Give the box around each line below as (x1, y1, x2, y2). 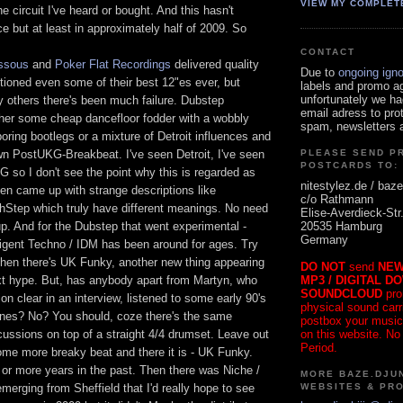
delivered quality (171, 57, 259, 71)
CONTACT (300, 47, 356, 58)
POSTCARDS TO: (300, 160, 399, 171)
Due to (300, 65, 338, 79)
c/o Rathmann (300, 192, 373, 206)
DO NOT (300, 259, 345, 273)
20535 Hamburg (300, 219, 382, 233)
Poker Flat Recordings (55, 57, 171, 71)
